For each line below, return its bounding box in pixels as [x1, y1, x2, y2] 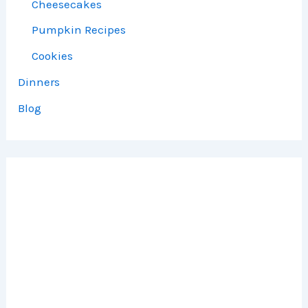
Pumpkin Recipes [32, 23, 126, 37]
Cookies [32, 49, 74, 63]
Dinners [18, 74, 60, 89]
